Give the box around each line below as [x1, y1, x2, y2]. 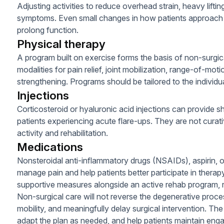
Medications [17, 140, 83, 153]
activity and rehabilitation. [17, 128, 108, 138]
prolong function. [17, 25, 78, 35]
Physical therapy [17, 37, 105, 50]
